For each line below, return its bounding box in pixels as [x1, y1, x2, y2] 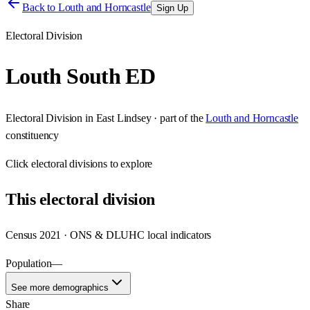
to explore [107, 157, 153, 170]
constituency [6, 129, 60, 141]
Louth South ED [6, 64, 156, 89]
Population [6, 257, 52, 269]
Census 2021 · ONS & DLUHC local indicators [6, 228, 212, 241]
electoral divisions [31, 157, 108, 170]
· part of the [151, 111, 203, 124]
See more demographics [11, 282, 109, 293]
